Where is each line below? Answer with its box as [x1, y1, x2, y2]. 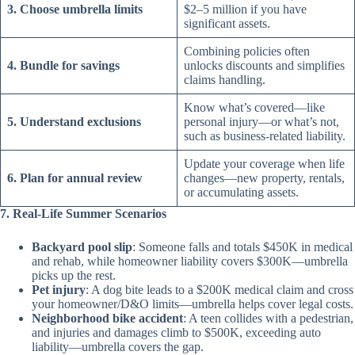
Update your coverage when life [184, 157, 345, 170]
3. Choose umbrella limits [7, 2, 143, 16]
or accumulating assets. [184, 185, 299, 199]
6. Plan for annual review [7, 171, 143, 185]
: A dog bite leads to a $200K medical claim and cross [86, 283, 353, 296]
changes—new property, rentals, [184, 171, 345, 185]
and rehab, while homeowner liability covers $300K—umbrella [32, 254, 348, 268]
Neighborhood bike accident [32, 311, 183, 325]
